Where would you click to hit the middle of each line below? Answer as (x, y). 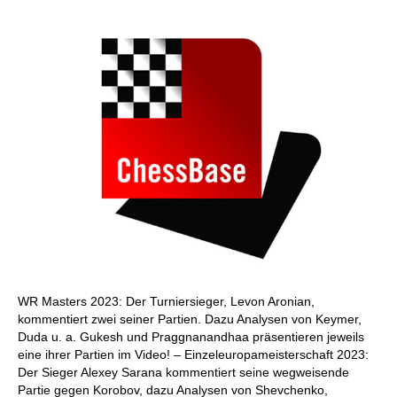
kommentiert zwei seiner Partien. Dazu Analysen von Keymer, (190, 319)
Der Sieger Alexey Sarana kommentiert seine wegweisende (183, 372)
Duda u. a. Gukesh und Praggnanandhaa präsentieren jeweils (191, 337)
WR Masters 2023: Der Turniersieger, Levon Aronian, (166, 301)
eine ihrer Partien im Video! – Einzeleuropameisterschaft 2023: (193, 354)
